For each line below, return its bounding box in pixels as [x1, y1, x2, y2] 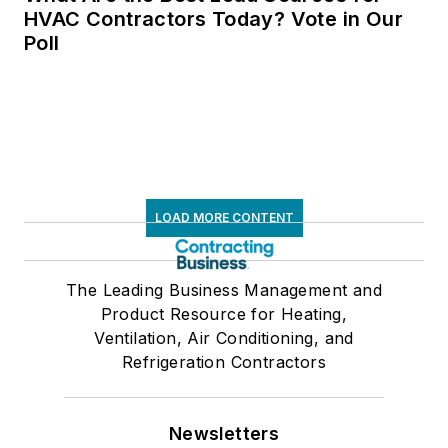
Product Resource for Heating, [100, 304, 348, 325]
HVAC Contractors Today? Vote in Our [24, 7, 403, 32]
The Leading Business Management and [66, 280, 382, 301]
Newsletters [168, 423, 280, 445]
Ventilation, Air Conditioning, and [94, 328, 354, 349]
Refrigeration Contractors [122, 352, 326, 373]
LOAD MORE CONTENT [154, 210, 294, 226]
